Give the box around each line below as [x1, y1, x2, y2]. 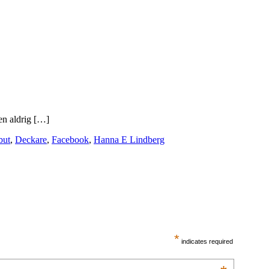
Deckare [15, 134, 47, 145]
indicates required [180, 238, 234, 246]
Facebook [52, 134, 89, 145]
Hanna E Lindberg [94, 134, 165, 145]
